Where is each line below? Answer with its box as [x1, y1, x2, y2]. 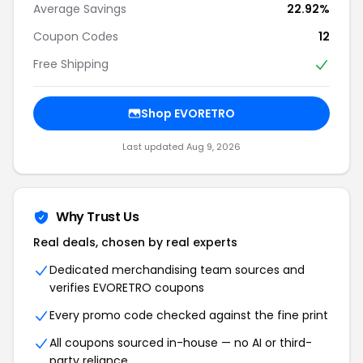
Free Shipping [33, 55, 109, 72]
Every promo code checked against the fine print [49, 307, 328, 324]
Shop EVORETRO [141, 105, 235, 122]
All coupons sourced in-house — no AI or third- [49, 335, 312, 352]
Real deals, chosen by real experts [33, 234, 237, 251]
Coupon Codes [33, 28, 118, 45]
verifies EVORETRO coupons [49, 280, 204, 297]
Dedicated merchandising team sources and [49, 262, 305, 279]
